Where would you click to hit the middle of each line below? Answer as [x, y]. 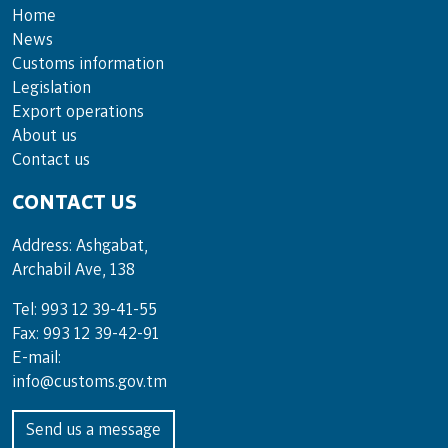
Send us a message [93, 430]
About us [44, 136]
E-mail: [36, 358]
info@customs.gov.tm [89, 382]
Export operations [78, 112]
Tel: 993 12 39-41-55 [84, 310]
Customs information [88, 64]
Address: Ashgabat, [80, 246]
